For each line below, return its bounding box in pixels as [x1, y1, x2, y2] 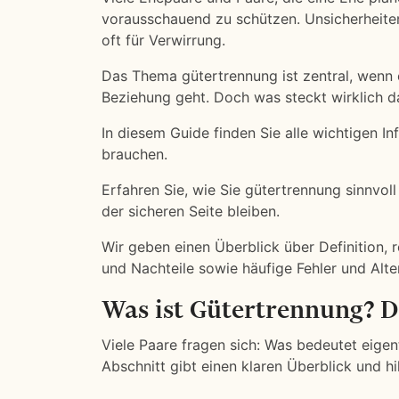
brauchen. [102, 145, 167, 163]
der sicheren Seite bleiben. [102, 202, 280, 220]
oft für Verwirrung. [102, 31, 225, 49]
